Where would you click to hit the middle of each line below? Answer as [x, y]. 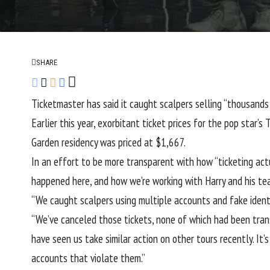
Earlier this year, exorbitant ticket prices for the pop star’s [148, 123]
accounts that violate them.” [88, 258]
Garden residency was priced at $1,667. [108, 142]
